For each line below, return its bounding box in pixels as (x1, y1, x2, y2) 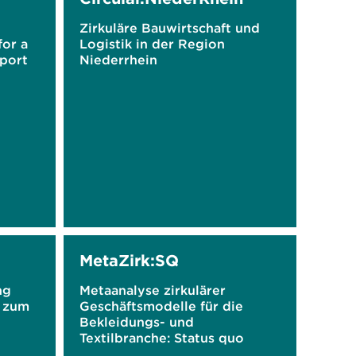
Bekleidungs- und (79, 314, 194, 330)
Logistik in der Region (79, 36, 225, 52)
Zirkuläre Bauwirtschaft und (79, 20, 260, 36)
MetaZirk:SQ (79, 250, 179, 270)
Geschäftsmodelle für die (79, 298, 243, 314)
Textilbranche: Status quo (79, 330, 244, 346)
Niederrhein (79, 52, 157, 68)
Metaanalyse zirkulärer (79, 282, 226, 298)
